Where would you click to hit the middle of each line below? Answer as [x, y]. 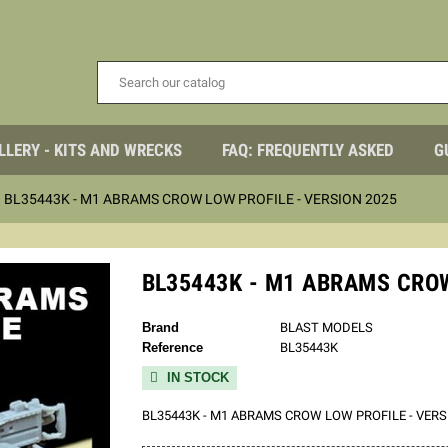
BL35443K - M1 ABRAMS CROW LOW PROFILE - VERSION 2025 [200, 199]
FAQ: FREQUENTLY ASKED [307, 150]
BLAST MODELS [326, 328]
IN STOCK [195, 378]
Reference [172, 348]
